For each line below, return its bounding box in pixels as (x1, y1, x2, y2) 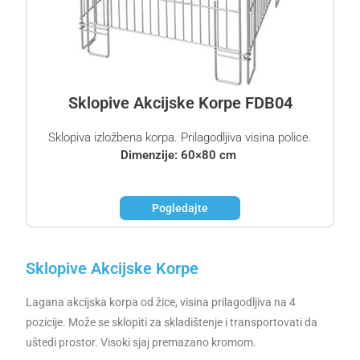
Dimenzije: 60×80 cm (121, 148, 239, 163)
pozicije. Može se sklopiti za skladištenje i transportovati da (26, 315, 318, 329)
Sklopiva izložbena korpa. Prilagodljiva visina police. (48, 130, 312, 145)
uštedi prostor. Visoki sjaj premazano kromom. (26, 335, 257, 349)
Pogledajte (152, 202, 208, 215)
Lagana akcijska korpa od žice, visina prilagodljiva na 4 (26, 295, 297, 309)
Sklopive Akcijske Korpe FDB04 (67, 93, 292, 113)
